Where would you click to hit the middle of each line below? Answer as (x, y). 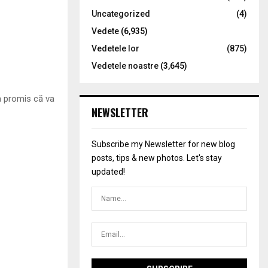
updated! (108, 172)
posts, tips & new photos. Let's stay (157, 158)
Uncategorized (121, 14)
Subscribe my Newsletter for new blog (163, 144)
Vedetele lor (115, 48)
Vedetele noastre (125, 66)
